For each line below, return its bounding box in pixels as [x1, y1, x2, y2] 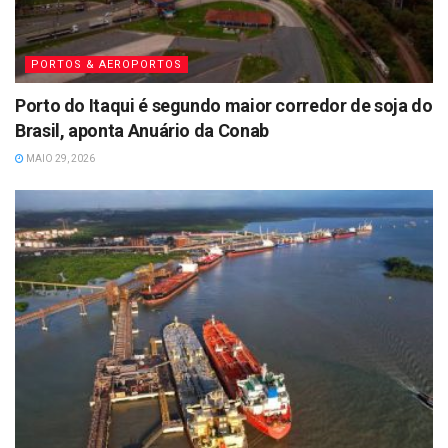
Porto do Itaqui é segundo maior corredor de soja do [15, 94, 433, 116]
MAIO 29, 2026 [24, 152, 95, 164]
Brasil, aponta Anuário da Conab [15, 119, 269, 141]
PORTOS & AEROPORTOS [31, 57, 182, 71]
